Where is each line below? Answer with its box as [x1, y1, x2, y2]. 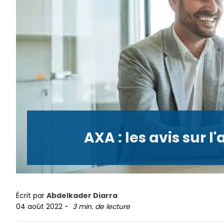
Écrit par [16, 190, 46, 200]
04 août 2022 [16, 201, 62, 211]
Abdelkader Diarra [46, 190, 117, 200]
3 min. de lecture [70, 201, 132, 211]
